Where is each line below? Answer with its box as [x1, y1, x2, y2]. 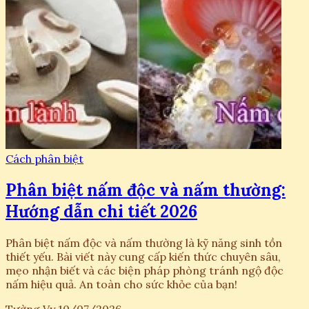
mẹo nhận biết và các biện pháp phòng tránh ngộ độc [6, 263, 283, 278]
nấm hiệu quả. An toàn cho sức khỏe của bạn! [6, 277, 237, 292]
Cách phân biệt [6, 152, 83, 166]
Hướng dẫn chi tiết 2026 [6, 201, 197, 223]
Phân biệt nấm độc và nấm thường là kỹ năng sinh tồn [6, 236, 282, 250]
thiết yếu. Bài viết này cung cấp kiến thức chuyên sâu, [6, 250, 281, 264]
